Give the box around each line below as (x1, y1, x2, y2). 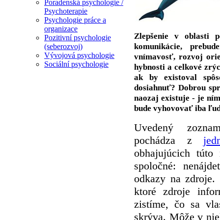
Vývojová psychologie (44, 51, 114, 60)
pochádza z (134, 134, 203, 146)
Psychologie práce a (44, 16, 106, 25)
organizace (44, 25, 78, 33)
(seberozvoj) (44, 42, 82, 51)
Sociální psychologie (44, 60, 109, 69)
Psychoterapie (44, 7, 87, 16)
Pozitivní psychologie (44, 33, 111, 42)
